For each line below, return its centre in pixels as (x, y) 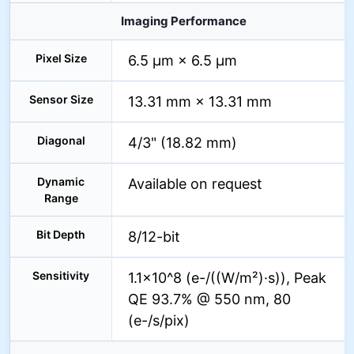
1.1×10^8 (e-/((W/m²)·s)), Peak (227, 278)
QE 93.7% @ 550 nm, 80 (209, 299)
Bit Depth (61, 234)
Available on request (195, 184)
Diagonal (61, 140)
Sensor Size (61, 99)
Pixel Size (61, 58)
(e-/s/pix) (159, 320)
